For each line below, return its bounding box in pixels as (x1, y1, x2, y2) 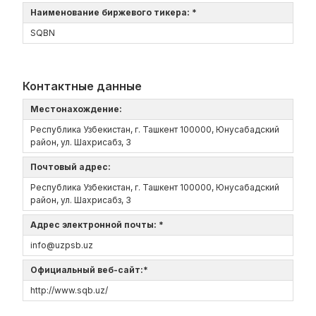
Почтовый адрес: (30, 162, 115, 172)
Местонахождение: (30, 104, 126, 114)
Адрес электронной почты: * (30, 219, 168, 230)
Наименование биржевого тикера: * (30, 7, 201, 18)
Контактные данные (23, 79, 142, 93)
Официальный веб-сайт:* (30, 265, 152, 275)
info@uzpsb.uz (30, 240, 93, 250)
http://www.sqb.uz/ (30, 285, 108, 296)
